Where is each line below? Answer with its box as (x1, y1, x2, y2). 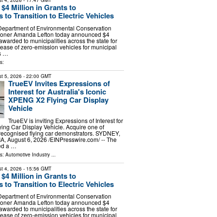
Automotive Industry (5, 151, 50, 158)
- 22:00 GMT (21, 72, 51, 79)
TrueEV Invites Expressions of (8, 77, 110, 89)
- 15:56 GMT (21, 165, 51, 172)
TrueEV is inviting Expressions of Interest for (8, 116, 123, 124)
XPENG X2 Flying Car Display (8, 94, 108, 105)
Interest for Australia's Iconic (8, 86, 106, 97)
